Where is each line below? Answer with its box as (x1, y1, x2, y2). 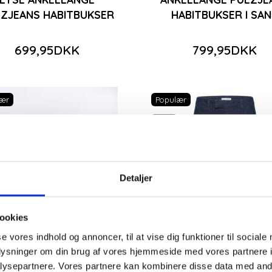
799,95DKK (192, 41, 257, 58)
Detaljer (119, 172, 153, 183)
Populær (155, 94, 186, 104)
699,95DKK (15, 41, 80, 58)
